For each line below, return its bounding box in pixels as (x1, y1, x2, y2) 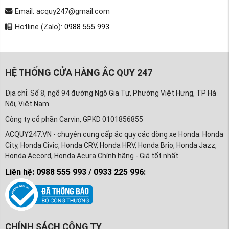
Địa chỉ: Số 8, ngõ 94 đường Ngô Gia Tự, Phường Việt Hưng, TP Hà (5, 88, 216, 97)
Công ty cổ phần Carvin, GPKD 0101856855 (5, 114, 143, 123)
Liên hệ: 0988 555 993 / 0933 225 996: (5, 167, 146, 177)
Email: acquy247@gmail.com (14, 7, 110, 16)
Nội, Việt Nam (5, 99, 49, 108)
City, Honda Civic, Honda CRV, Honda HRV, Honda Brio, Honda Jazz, (5, 141, 217, 149)
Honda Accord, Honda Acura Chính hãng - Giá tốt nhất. (5, 151, 180, 160)
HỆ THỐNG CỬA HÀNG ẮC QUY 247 (5, 66, 152, 78)
